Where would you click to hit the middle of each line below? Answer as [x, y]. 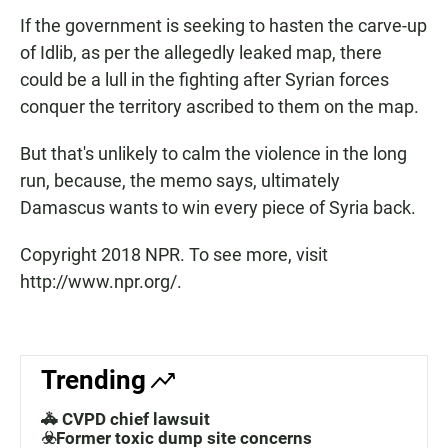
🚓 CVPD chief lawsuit [125, 419]
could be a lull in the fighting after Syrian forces [204, 80]
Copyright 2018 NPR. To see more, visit [174, 255]
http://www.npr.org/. [101, 282]
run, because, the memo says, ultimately [180, 181]
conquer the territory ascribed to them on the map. [219, 107]
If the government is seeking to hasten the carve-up [223, 26]
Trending [93, 380]
